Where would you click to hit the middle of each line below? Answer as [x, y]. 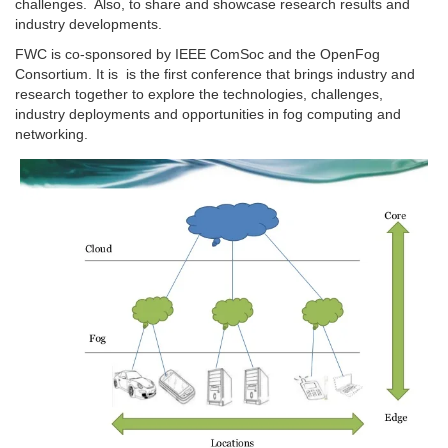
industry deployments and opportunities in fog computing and [208, 113]
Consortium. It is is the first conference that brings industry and [215, 73]
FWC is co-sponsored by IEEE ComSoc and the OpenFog [197, 53]
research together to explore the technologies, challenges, [199, 93]
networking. [51, 133]
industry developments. [88, 23]
